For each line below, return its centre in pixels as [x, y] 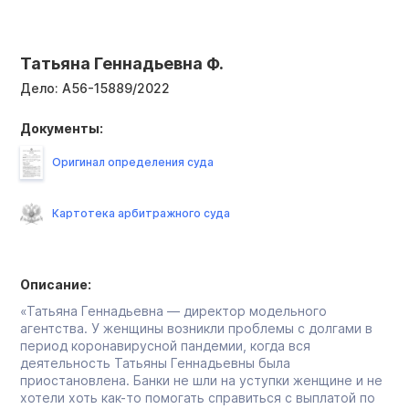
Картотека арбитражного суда [141, 213]
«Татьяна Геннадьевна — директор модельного [173, 310]
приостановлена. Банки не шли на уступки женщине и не [201, 380]
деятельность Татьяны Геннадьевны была [155, 362]
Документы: [62, 128]
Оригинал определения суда [133, 162]
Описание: [56, 284]
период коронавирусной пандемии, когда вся [165, 345]
